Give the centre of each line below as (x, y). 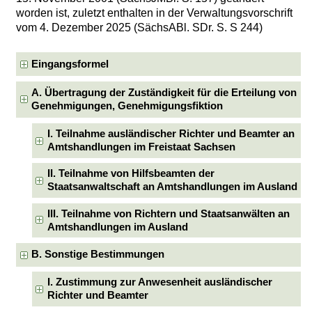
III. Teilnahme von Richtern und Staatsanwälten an (168, 213)
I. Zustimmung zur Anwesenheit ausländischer (159, 282)
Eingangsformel (70, 64)
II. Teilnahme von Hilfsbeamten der (131, 174)
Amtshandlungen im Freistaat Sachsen (141, 147)
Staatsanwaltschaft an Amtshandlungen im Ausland (172, 187)
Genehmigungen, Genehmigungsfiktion (127, 106)
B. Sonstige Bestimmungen (98, 255)
